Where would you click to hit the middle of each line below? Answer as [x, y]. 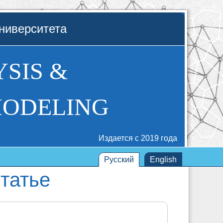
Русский [119, 160]
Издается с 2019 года [138, 138]
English [163, 160]
